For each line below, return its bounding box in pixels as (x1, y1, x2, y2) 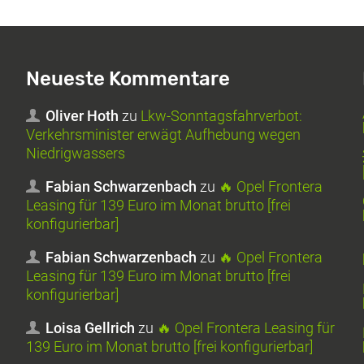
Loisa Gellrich (45, 318, 136, 336)
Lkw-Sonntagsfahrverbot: (141, 106, 303, 124)
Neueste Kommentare (26, 67, 231, 90)
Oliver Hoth (45, 106, 119, 124)
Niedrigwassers (26, 144, 126, 162)
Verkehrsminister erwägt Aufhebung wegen (26, 125, 301, 143)
